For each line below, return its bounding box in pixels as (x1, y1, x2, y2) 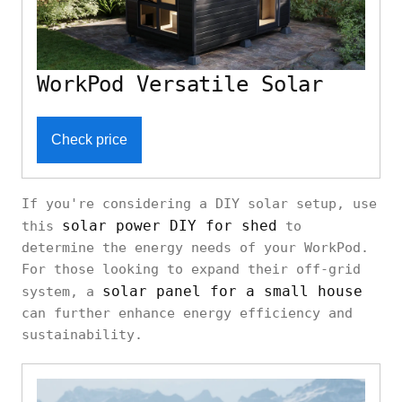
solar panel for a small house (102, 282, 363, 300)
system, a (22, 283, 102, 300)
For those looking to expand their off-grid (22, 260, 361, 277)
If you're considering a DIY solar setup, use (22, 195, 377, 212)
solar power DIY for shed (62, 216, 277, 234)
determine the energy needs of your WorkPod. (22, 239, 369, 256)
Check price (51, 131, 127, 147)
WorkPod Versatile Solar (37, 71, 324, 97)
